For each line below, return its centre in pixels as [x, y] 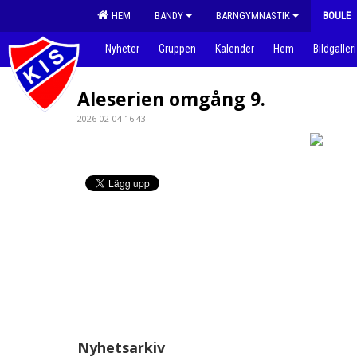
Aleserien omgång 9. [171, 99]
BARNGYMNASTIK [253, 16]
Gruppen [177, 49]
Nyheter [122, 49]
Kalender [235, 49]
